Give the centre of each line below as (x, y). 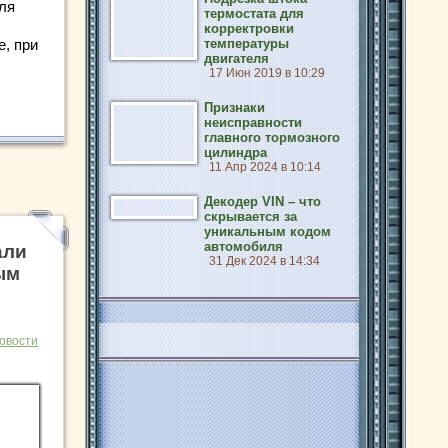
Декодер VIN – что (262, 201)
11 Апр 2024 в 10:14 (265, 167)
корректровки (249, 28)
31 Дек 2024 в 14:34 (264, 261)
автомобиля (243, 246)
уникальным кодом (267, 231)
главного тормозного (272, 137)
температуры (246, 43)
